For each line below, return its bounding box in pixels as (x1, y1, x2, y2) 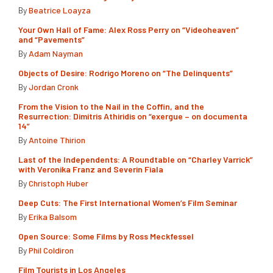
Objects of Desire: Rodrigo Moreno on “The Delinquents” (18, 68, 233, 79)
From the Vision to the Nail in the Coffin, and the (18, 101, 204, 112)
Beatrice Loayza (29, 5, 91, 16)
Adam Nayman (29, 48, 83, 59)
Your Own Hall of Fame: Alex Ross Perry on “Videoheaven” (18, 24, 239, 35)
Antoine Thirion (29, 135, 85, 146)
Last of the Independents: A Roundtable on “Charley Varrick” (18, 154, 253, 165)
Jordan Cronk (29, 82, 79, 93)
